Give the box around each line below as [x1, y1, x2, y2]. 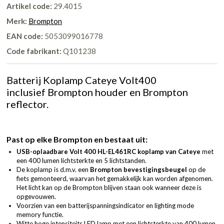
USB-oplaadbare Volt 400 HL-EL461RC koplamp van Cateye [16, 147, 200, 155]
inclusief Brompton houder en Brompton [6, 85, 188, 98]
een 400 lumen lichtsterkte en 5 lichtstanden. [16, 156, 146, 164]
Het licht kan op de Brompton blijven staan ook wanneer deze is [16, 183, 201, 191]
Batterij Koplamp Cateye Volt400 [6, 73, 156, 86]
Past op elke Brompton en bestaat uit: [6, 134, 147, 144]
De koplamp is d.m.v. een [16, 165, 90, 173]
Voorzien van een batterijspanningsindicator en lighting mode [16, 201, 194, 209]
